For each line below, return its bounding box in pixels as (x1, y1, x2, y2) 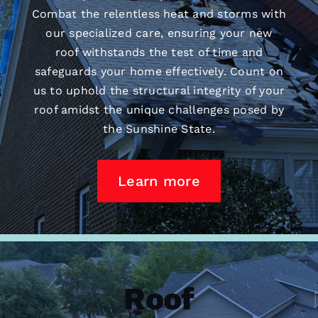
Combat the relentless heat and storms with (31, 7, 287, 21)
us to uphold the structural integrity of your (33, 84, 285, 98)
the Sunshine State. (103, 122, 215, 136)
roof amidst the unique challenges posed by (33, 103, 285, 117)
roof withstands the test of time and (55, 45, 263, 60)
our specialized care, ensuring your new (45, 26, 273, 40)
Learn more (118, 172, 200, 190)
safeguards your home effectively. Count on (34, 65, 284, 79)
